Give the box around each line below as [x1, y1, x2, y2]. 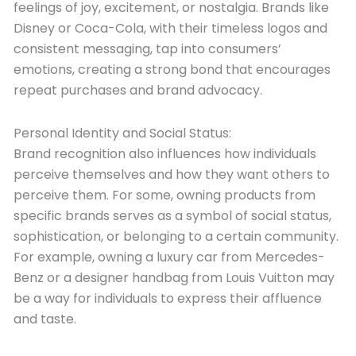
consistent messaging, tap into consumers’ [14, 40, 281, 58]
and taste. [14, 310, 76, 328]
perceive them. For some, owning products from [14, 186, 315, 204]
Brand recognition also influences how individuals [14, 145, 316, 163]
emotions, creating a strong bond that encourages [14, 60, 331, 79]
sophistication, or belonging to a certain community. [14, 227, 339, 246]
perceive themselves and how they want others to [14, 165, 330, 184]
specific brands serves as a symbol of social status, [14, 207, 331, 225]
